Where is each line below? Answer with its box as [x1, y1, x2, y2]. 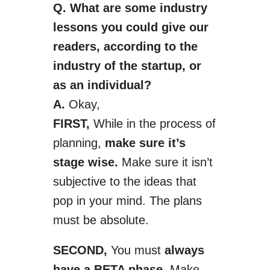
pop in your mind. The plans [52, 194, 202, 207]
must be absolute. [52, 213, 152, 227]
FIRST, [52, 117, 90, 130]
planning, [52, 136, 101, 149]
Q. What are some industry [52, 1, 207, 14]
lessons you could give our [52, 20, 209, 34]
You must [107, 243, 165, 257]
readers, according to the [52, 40, 198, 53]
